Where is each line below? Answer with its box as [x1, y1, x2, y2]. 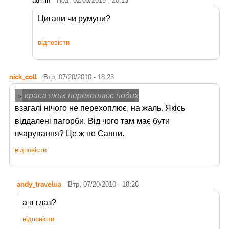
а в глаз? [22, 198, 56, 208]
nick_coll [9, 73, 37, 81]
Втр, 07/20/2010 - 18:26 [68, 180, 139, 189]
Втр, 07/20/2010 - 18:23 [43, 73, 114, 81]
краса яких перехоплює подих [22, 91, 139, 100]
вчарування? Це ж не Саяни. [15, 129, 124, 139]
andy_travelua [17, 180, 61, 189]
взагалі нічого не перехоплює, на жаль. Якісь [15, 104, 185, 113]
